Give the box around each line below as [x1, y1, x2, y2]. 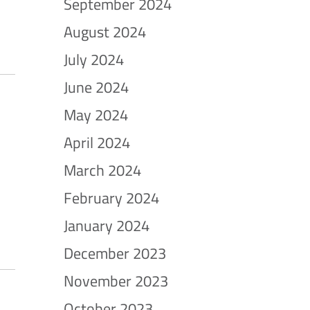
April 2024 [64, 131, 130, 154]
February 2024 [64, 186, 159, 210]
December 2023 [64, 241, 166, 265]
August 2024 [64, 20, 146, 44]
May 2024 [64, 103, 128, 127]
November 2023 [64, 269, 168, 293]
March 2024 [64, 158, 141, 182]
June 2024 [64, 75, 129, 99]
